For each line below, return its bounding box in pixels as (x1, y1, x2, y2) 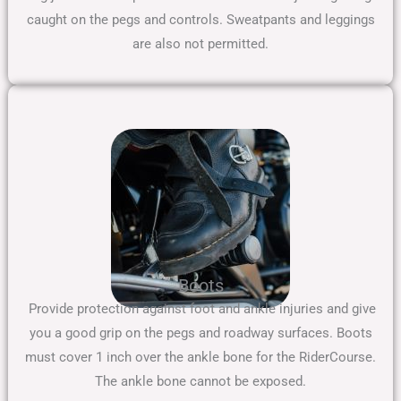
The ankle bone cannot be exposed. (95, 373, 306, 390)
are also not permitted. (132, 36, 269, 53)
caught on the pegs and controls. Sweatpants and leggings (26, 12, 375, 29)
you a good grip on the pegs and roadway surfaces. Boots (29, 325, 372, 342)
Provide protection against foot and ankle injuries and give (25, 301, 376, 318)
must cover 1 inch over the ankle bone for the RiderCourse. (25, 349, 376, 366)
